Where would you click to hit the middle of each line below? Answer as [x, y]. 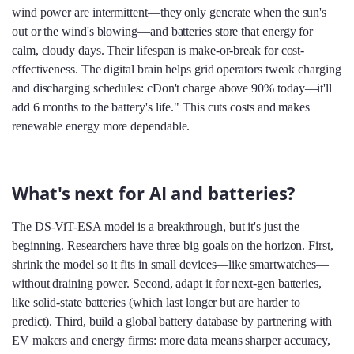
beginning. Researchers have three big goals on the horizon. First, [173, 245]
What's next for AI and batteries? [154, 194]
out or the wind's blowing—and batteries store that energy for [163, 31]
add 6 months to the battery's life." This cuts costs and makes [161, 107]
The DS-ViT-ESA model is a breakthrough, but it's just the [156, 226]
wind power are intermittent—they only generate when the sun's [169, 12]
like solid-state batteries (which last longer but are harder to [156, 302]
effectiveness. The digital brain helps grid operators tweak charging [177, 69]
